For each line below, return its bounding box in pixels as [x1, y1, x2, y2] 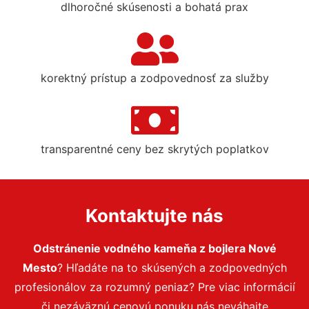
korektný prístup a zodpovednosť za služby [40, 70, 269, 85]
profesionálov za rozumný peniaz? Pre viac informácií [14, 279, 295, 294]
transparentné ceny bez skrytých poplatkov [40, 141, 269, 156]
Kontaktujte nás [86, 204, 223, 226]
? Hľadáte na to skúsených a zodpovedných [57, 260, 287, 275]
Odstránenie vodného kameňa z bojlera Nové [32, 241, 277, 255]
